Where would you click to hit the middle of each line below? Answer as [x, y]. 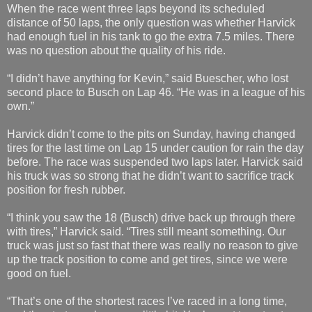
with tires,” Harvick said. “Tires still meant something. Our [146, 232]
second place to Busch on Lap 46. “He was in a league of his [156, 93]
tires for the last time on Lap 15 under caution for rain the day [155, 148]
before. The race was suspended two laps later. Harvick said [155, 162]
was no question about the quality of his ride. [116, 51]
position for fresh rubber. [66, 190]
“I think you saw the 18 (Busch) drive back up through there [151, 218]
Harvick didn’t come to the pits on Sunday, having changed [151, 134]
